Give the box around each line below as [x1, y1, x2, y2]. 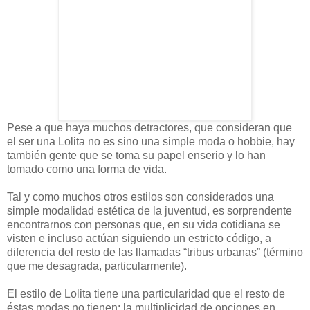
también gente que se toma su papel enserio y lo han [7, 149, 266, 161]
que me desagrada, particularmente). [7, 259, 187, 272]
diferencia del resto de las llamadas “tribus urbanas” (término [7, 246, 303, 258]
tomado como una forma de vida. [7, 163, 167, 175]
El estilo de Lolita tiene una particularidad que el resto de [7, 287, 285, 300]
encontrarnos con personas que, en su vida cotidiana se [7, 218, 280, 230]
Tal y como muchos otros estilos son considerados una [7, 190, 274, 203]
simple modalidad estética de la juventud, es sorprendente [7, 204, 292, 217]
